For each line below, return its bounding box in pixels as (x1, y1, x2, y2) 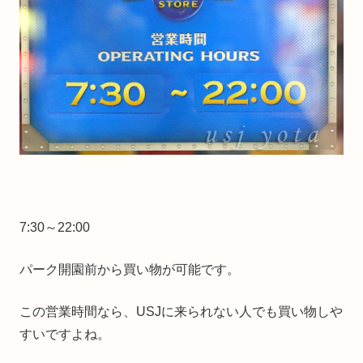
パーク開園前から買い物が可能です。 (19, 262, 240, 276)
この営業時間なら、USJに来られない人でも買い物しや (19, 304, 343, 318)
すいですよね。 (19, 327, 110, 341)
